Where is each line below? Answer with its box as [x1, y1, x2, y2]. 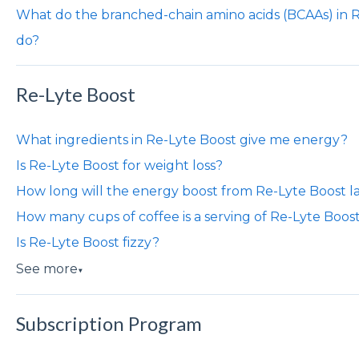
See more [15, 260, 78, 276]
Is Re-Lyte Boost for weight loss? [15, 157, 223, 173]
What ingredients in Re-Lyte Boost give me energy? [15, 131, 348, 147]
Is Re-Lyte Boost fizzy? [15, 234, 159, 250]
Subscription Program [15, 311, 202, 335]
